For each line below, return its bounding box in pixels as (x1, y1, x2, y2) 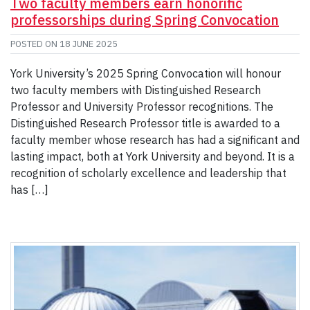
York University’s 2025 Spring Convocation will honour (10, 66, 281, 81)
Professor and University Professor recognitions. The (10, 100, 273, 114)
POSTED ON (10, 38, 60, 51)
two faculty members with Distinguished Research (10, 83, 261, 98)
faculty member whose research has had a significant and (10, 133, 300, 147)
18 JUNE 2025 (60, 38, 118, 51)
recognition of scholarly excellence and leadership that (10, 166, 286, 181)
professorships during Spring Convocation (10, 10, 279, 30)
